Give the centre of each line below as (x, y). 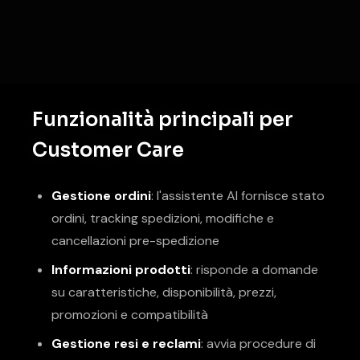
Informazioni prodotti (121, 270)
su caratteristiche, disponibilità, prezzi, (164, 292)
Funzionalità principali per (163, 120)
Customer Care (108, 150)
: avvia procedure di (258, 344)
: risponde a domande (254, 270)
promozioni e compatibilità (130, 315)
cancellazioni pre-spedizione (135, 241)
